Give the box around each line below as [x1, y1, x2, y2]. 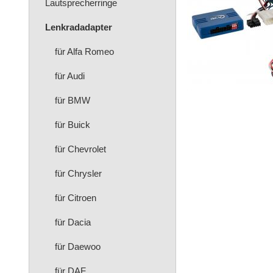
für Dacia [55, 217, 91, 227]
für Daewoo [55, 241, 101, 252]
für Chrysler [55, 168, 102, 179]
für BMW [55, 95, 90, 105]
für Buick [55, 119, 90, 130]
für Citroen [55, 193, 96, 203]
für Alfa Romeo [55, 46, 114, 57]
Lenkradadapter [45, 22, 112, 32]
